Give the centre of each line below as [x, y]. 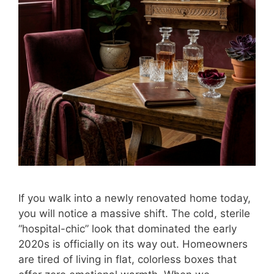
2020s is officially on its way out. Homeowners [133, 244]
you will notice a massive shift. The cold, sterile [134, 214]
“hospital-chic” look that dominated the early [128, 229]
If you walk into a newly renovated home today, [135, 198]
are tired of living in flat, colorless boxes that [128, 260]
